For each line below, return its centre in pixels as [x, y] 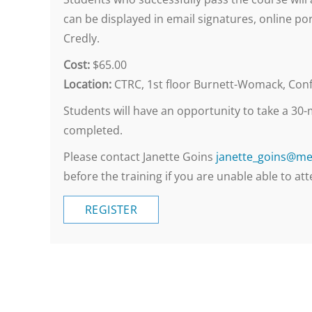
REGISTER [111, 209]
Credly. [81, 38]
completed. [93, 130]
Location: [87, 84]
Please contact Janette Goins [140, 157]
